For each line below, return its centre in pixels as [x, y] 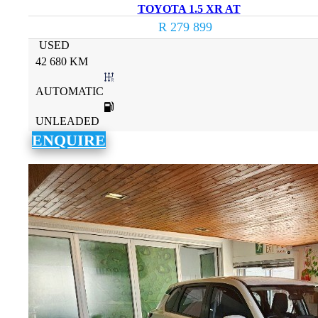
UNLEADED [67, 121]
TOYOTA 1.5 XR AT [189, 9]
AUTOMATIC [70, 91]
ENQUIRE [69, 140]
